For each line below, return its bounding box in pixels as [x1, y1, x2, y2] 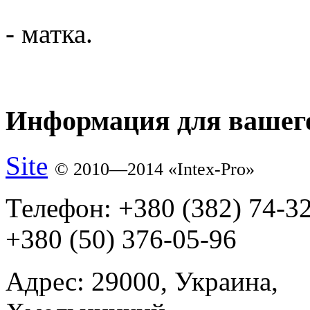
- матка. [6, 19, 93, 49]
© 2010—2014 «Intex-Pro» [55, 158, 255, 179]
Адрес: [6, 266, 84, 296]
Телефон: [6, 192, 111, 223]
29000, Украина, [84, 266, 278, 296]
